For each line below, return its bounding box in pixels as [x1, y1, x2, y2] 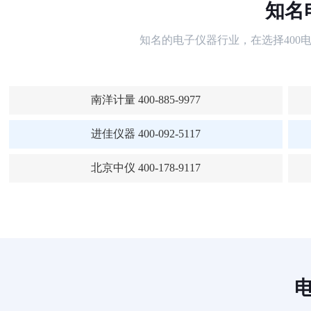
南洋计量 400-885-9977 [90, 94, 201, 106]
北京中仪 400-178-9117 [90, 162, 201, 174]
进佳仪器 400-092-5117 [90, 128, 201, 140]
